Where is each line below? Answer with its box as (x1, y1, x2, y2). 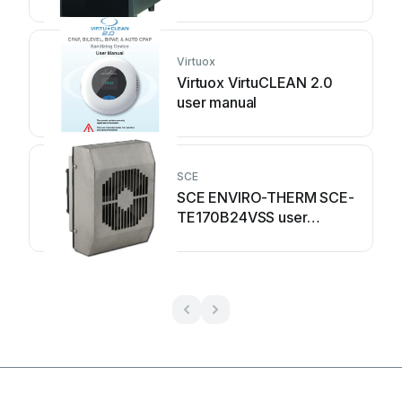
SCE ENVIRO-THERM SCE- (177, 188, 355, 206)
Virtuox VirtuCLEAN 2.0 (177, 74, 333, 92)
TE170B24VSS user (177, 208, 308, 226)
